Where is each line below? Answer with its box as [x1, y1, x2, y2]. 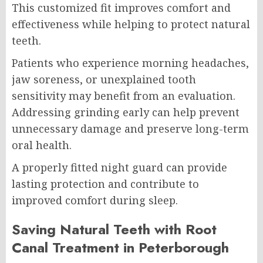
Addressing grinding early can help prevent [12, 105, 240, 120]
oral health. [12, 138, 72, 153]
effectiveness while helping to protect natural [12, 17, 250, 32]
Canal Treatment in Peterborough [12, 237, 229, 258]
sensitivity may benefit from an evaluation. [12, 89, 235, 103]
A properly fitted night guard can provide [12, 160, 227, 175]
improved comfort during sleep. [12, 193, 178, 208]
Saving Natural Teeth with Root [12, 219, 217, 240]
